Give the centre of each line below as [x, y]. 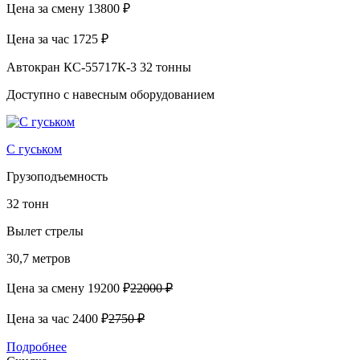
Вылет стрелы [45, 231]
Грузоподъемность [57, 176]
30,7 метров [39, 258]
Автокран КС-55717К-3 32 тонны [99, 67]
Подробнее [37, 346]
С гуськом [34, 149]
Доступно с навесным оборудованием [110, 94]
